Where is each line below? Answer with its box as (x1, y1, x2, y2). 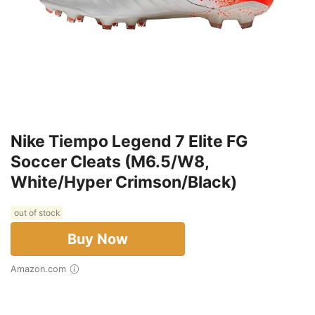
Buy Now (67, 231, 128, 248)
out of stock (12, 207, 61, 219)
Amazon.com (17, 264, 66, 275)
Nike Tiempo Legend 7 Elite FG (11, 131, 248, 152)
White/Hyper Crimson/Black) (11, 172, 237, 193)
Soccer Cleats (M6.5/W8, (11, 152, 209, 172)
